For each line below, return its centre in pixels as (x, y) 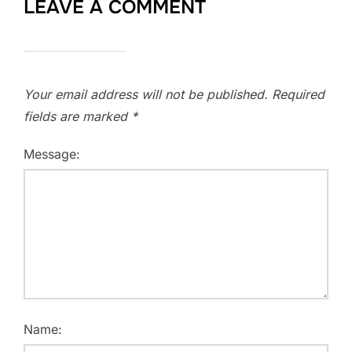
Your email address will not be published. (146, 94)
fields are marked (77, 116)
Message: (52, 154)
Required (298, 94)
